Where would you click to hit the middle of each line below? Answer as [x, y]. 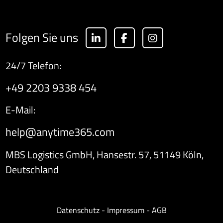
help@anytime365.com [60, 132]
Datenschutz [78, 210]
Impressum [125, 210]
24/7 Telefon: [33, 66]
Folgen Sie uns [42, 38]
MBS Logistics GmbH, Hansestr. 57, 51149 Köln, [104, 154]
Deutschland [32, 169]
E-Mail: [20, 110]
